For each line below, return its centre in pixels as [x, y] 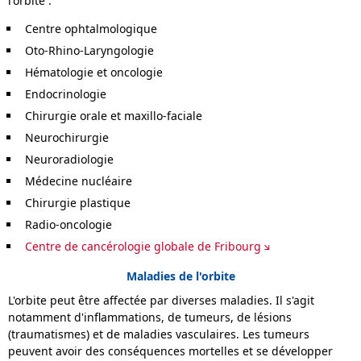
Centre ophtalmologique [91, 29]
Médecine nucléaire [79, 181]
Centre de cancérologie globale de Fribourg [143, 247]
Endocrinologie [66, 94]
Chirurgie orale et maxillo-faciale [114, 116]
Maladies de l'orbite [180, 276]
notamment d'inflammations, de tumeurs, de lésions [150, 317]
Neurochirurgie [67, 138]
